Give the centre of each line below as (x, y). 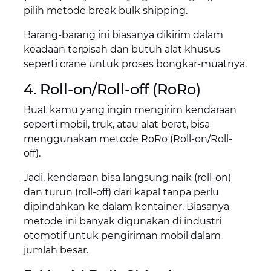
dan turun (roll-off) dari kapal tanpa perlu (121, 192)
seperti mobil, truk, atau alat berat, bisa (116, 125)
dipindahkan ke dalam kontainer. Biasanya (126, 207)
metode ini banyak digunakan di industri (122, 221)
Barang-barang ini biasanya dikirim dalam (123, 35)
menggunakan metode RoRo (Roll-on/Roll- (128, 139)
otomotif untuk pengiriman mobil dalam (122, 236)
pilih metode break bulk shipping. (105, 11)
